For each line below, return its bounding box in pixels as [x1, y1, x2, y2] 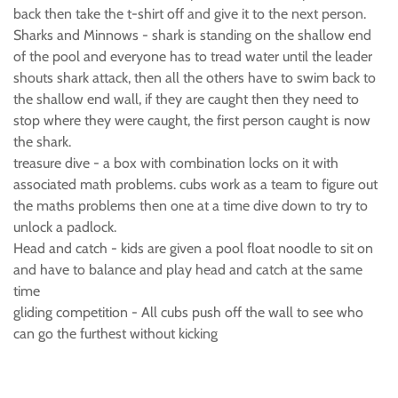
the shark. [13, 133, 71, 150]
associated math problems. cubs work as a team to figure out [13, 176, 378, 193]
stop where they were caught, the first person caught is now [13, 112, 370, 129]
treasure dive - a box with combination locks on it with [13, 155, 338, 171]
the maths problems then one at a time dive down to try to [13, 197, 368, 214]
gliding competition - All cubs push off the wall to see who [13, 304, 363, 321]
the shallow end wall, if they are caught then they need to [13, 91, 359, 107]
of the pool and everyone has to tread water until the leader [13, 48, 372, 65]
